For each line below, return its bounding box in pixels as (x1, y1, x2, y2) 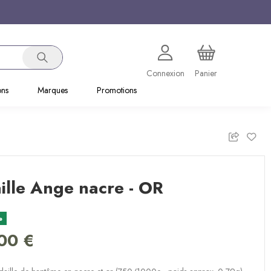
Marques (37, 84, 68, 97)
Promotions (96, 84, 137, 97)
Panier (195, 67, 217, 79)
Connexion (146, 67, 184, 79)
